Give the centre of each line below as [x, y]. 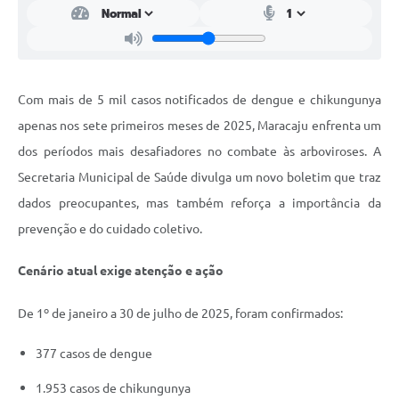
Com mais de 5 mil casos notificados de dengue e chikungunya [199, 99]
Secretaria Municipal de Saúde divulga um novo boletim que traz [199, 177]
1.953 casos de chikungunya [113, 388]
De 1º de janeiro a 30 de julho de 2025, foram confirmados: [180, 313]
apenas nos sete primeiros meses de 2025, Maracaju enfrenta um [199, 125]
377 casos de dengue [94, 354]
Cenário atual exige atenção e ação [121, 271]
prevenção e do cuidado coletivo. [110, 228]
